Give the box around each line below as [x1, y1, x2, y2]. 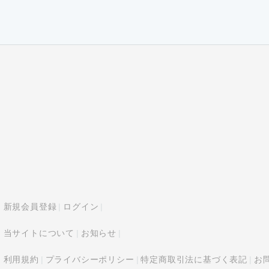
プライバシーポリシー [45, 255, 134, 265]
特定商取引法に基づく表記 [141, 255, 248, 265]
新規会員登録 [3, 202, 57, 212]
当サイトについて [3, 228, 75, 238]
